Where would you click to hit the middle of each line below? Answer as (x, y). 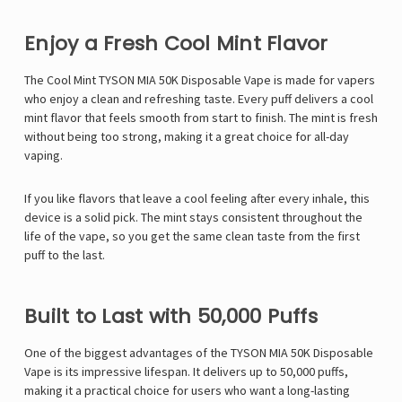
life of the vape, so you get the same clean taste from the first (192, 236)
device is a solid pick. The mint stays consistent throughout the (193, 218)
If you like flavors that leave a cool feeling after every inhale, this (197, 199)
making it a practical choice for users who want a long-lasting (187, 391)
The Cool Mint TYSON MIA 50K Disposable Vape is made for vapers (200, 80)
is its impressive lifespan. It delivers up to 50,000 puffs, (200, 372)
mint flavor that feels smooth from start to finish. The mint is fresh (201, 118)
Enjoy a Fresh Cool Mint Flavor (176, 44)
